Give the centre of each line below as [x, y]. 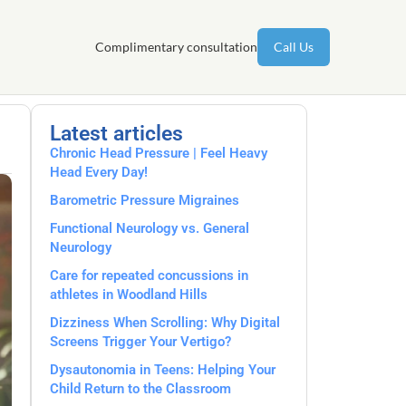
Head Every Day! [99, 172]
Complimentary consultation [176, 47]
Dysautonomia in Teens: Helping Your [163, 370]
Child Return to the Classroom [140, 389]
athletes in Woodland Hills [129, 295]
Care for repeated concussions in [149, 275]
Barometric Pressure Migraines [145, 200]
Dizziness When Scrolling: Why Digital [165, 323]
